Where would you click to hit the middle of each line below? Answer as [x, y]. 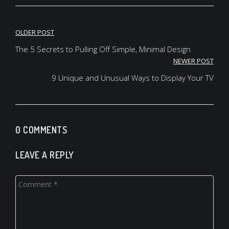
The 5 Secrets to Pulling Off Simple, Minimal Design [103, 49]
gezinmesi [44, 54]
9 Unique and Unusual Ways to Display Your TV [133, 78]
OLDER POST [35, 32]
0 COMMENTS [41, 130]
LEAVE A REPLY [45, 155]
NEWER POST [193, 61]
